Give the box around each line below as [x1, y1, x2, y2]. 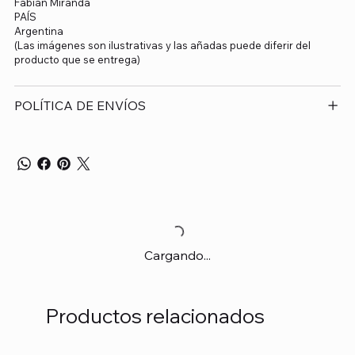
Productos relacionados [45, 303, 265, 328]
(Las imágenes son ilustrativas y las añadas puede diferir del [13, 38, 311, 52]
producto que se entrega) [13, 52, 140, 66]
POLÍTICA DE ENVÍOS [13, 97, 146, 113]
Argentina [13, 24, 63, 37]
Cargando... [144, 246, 211, 263]
